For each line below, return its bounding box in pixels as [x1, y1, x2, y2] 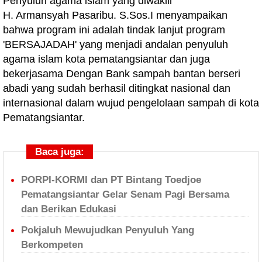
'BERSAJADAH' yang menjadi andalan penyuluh [3, 39, 228, 50]
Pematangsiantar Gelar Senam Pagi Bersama [21, 189, 229, 200]
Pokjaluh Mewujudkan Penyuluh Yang [21, 225, 194, 236]
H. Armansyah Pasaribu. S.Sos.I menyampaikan [3, 9, 227, 21]
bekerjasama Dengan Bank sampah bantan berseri [3, 68, 240, 80]
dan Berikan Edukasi [21, 204, 116, 215]
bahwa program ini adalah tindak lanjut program [3, 24, 225, 36]
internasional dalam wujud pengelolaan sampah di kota [3, 97, 259, 109]
